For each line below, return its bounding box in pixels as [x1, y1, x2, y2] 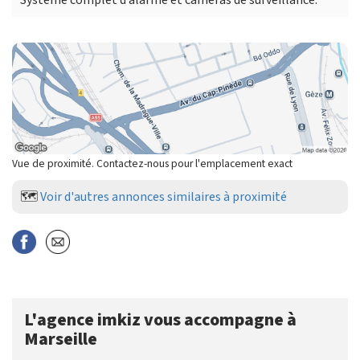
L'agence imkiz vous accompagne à [24, 306, 297, 333]
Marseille [24, 325, 97, 352]
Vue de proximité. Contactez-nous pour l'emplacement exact [12, 155, 292, 171]
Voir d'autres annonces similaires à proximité [40, 187, 287, 206]
